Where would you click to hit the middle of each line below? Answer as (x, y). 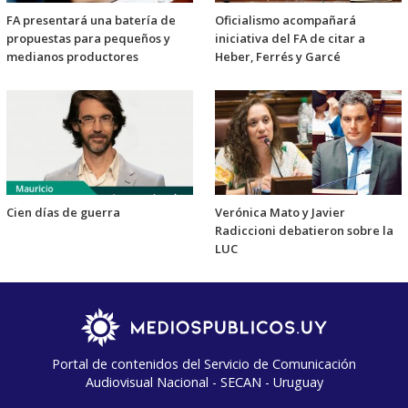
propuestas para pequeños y (88, 39)
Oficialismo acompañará (286, 20)
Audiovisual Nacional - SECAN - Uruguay (204, 382)
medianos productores (72, 57)
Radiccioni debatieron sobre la (304, 230)
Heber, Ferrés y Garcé (278, 57)
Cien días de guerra (63, 212)
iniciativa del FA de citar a (290, 39)
